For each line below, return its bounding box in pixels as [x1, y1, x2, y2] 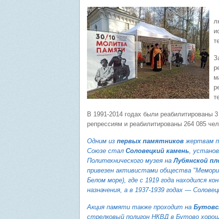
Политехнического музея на [87, 157, 174, 164]
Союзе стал [87, 147, 126, 154]
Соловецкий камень [126, 147, 189, 154]
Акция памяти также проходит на [87, 203, 194, 211]
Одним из [87, 137, 117, 145]
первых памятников [117, 137, 184, 145]
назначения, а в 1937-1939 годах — [87, 186, 193, 194]
